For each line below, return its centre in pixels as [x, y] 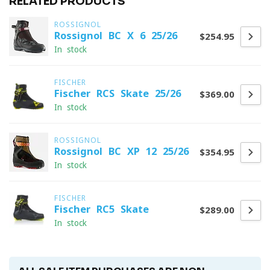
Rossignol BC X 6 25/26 [116, 36]
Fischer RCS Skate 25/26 [118, 93]
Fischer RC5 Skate [102, 209]
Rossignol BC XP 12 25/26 [121, 151]
